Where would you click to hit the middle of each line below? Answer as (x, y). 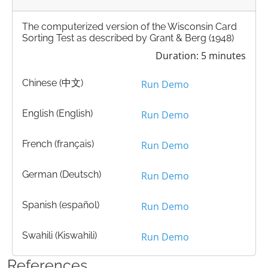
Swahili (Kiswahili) (60, 236)
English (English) (57, 114)
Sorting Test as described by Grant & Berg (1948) (128, 38)
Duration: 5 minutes (201, 56)
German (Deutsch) (62, 175)
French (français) (58, 144)
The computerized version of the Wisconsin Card (130, 27)
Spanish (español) (61, 205)
